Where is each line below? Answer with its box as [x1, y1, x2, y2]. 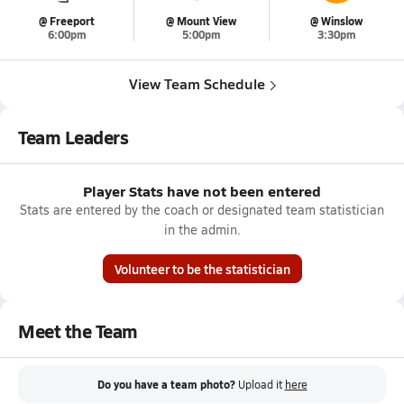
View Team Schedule [128, 73, 265, 94]
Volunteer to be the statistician [114, 260, 290, 278]
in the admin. [163, 221, 241, 238]
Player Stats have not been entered [83, 180, 321, 201]
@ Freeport [39, 14, 96, 29]
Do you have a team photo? [96, 377, 235, 392]
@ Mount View [166, 14, 237, 29]
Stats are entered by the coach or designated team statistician [20, 201, 384, 218]
